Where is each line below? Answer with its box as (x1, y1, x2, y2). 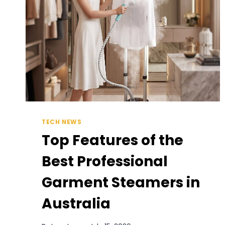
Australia (42, 194, 110, 214)
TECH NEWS (42, 118, 82, 127)
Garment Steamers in (42, 173, 200, 193)
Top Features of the (42, 131, 183, 151)
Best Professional (42, 152, 168, 172)
